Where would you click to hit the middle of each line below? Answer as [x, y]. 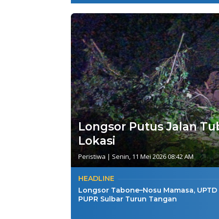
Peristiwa [92, 157]
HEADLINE [96, 179]
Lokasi [97, 141]
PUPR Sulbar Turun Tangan [128, 199]
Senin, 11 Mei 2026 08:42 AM [153, 157]
